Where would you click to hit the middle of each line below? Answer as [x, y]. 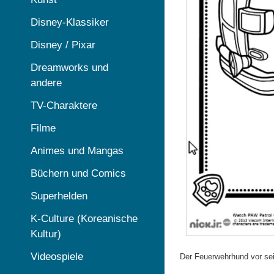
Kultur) [46, 234]
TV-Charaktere [64, 106]
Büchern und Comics [78, 173]
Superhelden [59, 196]
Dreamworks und [69, 68]
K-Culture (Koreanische [84, 219]
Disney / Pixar [63, 45]
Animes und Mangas [77, 151]
